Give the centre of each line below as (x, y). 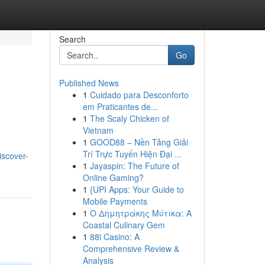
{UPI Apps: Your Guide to (137, 189)
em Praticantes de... (120, 106)
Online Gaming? (113, 177)
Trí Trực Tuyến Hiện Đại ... (132, 154)
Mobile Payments (115, 201)
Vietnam (98, 130)
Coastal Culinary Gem (124, 225)
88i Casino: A (114, 237)
